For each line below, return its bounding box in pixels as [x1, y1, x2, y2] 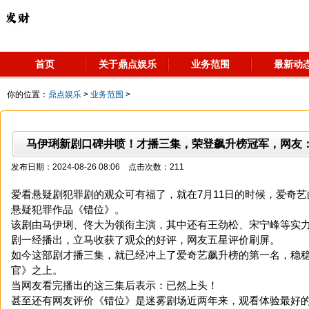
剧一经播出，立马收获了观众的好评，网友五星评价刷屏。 [11, 234, 280, 246]
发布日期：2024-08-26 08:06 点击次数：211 [11, 162, 184, 172]
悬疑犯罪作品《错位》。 [11, 203, 125, 215]
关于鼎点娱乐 [99, 59, 157, 70]
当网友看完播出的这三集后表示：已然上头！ [11, 279, 218, 291]
